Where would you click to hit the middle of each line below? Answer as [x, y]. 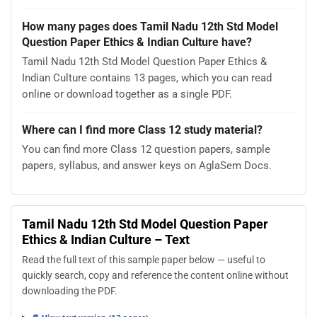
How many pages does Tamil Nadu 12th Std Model [150, 26]
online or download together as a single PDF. [127, 94]
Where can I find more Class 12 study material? [142, 129]
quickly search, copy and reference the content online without [155, 275]
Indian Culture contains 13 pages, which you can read [147, 77]
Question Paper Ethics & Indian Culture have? [137, 42]
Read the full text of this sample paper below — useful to [144, 260]
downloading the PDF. [70, 291]
